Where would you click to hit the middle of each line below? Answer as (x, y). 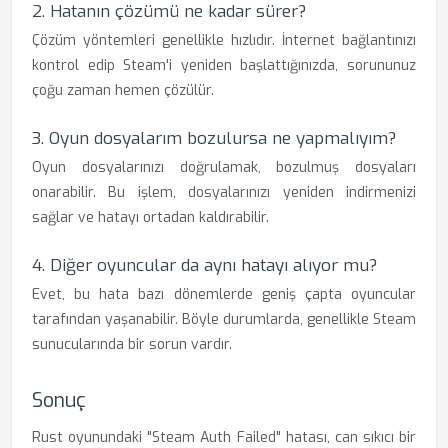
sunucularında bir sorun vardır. (132, 344)
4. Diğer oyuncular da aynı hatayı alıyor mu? (204, 265)
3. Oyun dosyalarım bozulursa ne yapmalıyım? (214, 138)
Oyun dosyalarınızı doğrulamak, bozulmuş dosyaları (224, 167)
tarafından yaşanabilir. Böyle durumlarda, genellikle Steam (224, 319)
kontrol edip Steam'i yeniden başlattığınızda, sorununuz (224, 65)
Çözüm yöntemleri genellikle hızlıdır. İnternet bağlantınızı (224, 40)
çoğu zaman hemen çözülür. (123, 90)
